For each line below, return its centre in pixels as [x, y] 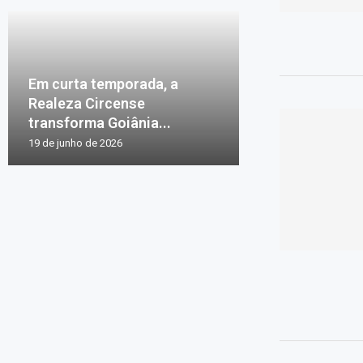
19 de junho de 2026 [75, 143]
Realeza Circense [87, 103]
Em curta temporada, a [103, 83]
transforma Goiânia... [100, 122]
